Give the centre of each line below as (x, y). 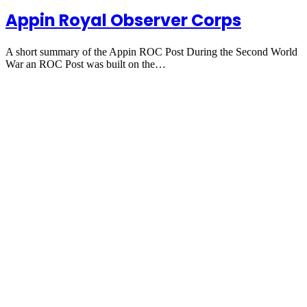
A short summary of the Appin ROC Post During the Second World (151, 52)
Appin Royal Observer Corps (123, 21)
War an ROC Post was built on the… (86, 64)
